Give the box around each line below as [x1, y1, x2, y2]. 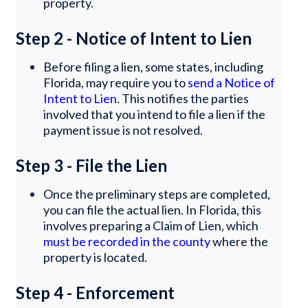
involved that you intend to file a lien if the [43, 106, 266, 122]
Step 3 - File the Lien [16, 155, 168, 175]
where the [210, 233, 269, 249]
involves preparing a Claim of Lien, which [43, 217, 259, 233]
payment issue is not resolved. [43, 122, 203, 137]
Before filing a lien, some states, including [43, 58, 264, 74]
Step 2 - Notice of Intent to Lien [16, 27, 252, 48]
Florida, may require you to [43, 74, 188, 90]
